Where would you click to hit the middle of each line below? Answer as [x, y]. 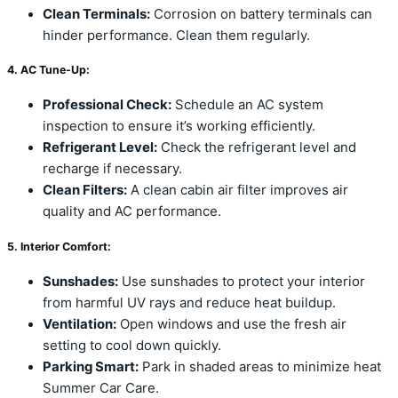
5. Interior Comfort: [59, 246]
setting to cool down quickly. [132, 345]
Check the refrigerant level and [257, 148]
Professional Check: [107, 105]
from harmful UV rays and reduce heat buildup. [189, 302]
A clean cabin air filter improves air [238, 191]
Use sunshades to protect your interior [242, 281]
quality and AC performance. [132, 212]
